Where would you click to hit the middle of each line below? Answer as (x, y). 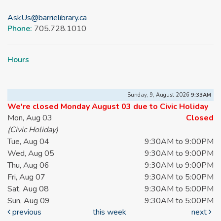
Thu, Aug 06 (28, 166)
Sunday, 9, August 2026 (159, 95)
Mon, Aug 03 (30, 118)
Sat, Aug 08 (28, 189)
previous (26, 212)
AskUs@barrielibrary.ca (47, 18)
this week (109, 212)
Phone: (21, 29)
